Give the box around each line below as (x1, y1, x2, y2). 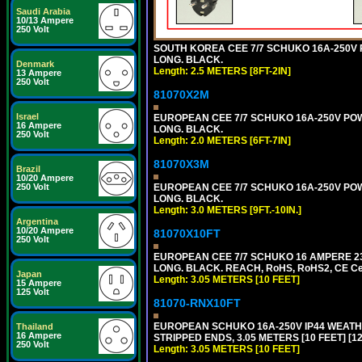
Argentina (16, 217, 58, 226)
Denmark (16, 59, 54, 69)
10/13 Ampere (16, 15, 74, 25)
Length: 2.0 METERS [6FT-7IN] (154, 135, 291, 146)
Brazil (16, 164, 40, 174)
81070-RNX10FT (154, 297, 241, 309)
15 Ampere (16, 278, 61, 288)
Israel (16, 112, 39, 121)
